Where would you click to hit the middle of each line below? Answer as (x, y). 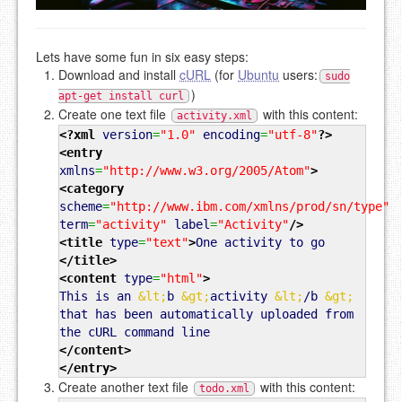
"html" (181, 279)
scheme (81, 207)
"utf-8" (293, 135)
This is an (99, 297)
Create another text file (125, 387)
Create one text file (114, 114)
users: (298, 75)
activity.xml (214, 116)
